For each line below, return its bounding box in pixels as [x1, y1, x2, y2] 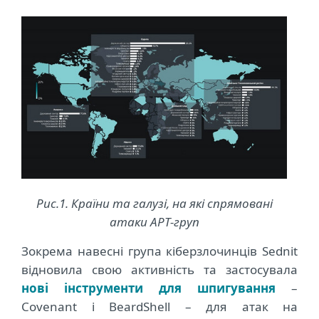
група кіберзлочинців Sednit [127, 243, 298, 260]
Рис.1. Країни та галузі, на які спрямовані [36, 195, 273, 212]
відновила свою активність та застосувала [21, 261, 298, 278]
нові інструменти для [21, 280, 197, 297]
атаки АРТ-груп [109, 214, 199, 231]
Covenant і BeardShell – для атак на [21, 298, 298, 315]
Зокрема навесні [21, 243, 128, 260]
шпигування [197, 280, 276, 297]
